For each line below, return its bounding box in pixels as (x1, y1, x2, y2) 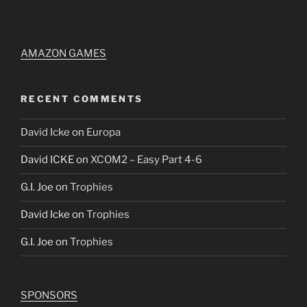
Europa (86, 126, 121, 139)
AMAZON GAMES (21, 47, 106, 60)
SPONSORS (21, 288, 77, 302)
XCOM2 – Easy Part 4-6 (90, 153, 202, 167)
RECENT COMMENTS (21, 93, 143, 105)
